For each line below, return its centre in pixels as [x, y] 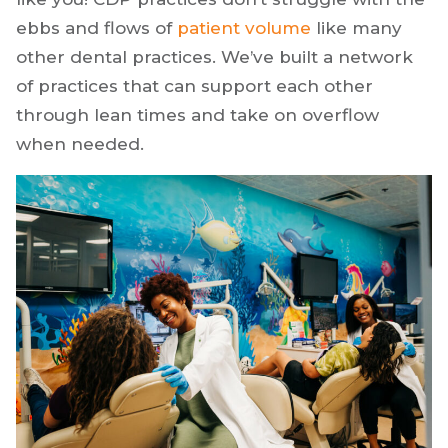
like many [356, 27]
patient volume [244, 27]
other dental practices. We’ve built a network [214, 56]
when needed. [80, 143]
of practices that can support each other [194, 85]
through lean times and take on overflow [197, 114]
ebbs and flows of [96, 27]
